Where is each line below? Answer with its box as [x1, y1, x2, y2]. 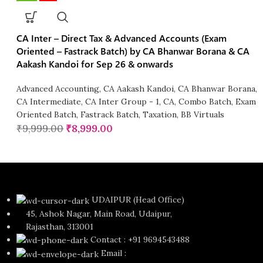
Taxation [143, 109, 177, 120]
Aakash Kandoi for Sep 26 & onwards [16, 58, 174, 70]
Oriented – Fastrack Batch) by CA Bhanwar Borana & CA [16, 45, 250, 58]
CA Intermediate [16, 96, 82, 107]
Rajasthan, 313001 [16, 221, 94, 232]
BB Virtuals [181, 109, 225, 120]
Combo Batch [178, 96, 232, 107]
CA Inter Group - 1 [85, 96, 160, 107]
